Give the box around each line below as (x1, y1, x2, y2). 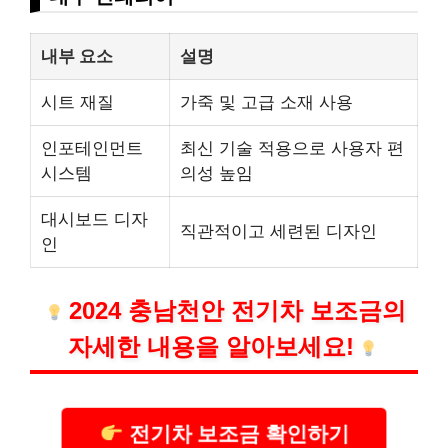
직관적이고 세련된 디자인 (180, 220, 377, 241)
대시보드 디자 (41, 208, 148, 229)
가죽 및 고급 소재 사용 (180, 91, 353, 112)
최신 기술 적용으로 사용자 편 (180, 137, 404, 158)
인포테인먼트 (41, 137, 143, 158)
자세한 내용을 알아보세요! (67, 333, 354, 361)
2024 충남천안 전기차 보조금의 (68, 297, 406, 325)
